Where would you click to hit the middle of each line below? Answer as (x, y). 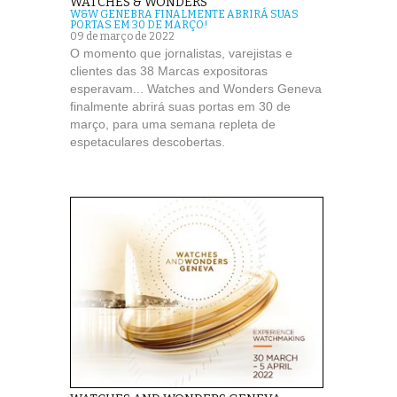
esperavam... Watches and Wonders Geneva (196, 88)
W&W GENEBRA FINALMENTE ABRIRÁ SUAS (184, 14)
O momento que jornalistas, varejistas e (181, 53)
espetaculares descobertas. (148, 141)
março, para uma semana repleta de (173, 124)
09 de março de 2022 (122, 36)
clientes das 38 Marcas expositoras (169, 70)
